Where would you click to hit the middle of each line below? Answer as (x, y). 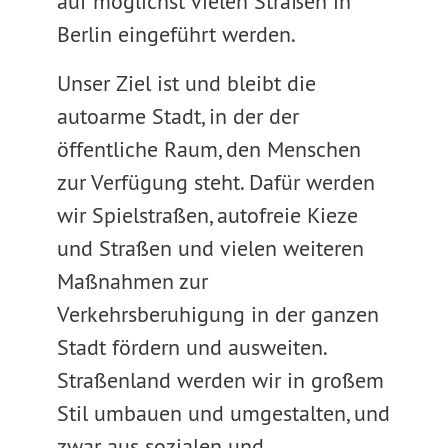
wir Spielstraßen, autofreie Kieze (207, 215)
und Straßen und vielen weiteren (210, 248)
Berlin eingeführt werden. (176, 34)
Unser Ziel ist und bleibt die (186, 83)
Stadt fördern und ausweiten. (191, 347)
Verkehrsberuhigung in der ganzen (217, 314)
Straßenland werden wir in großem (220, 380)
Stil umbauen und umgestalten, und (223, 413)
